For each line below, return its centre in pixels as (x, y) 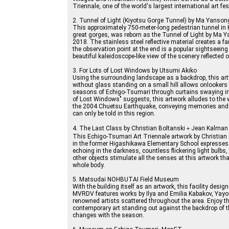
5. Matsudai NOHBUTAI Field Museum (126, 180)
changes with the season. (108, 215)
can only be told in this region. (114, 114)
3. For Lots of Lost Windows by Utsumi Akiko (135, 71)
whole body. (89, 165)
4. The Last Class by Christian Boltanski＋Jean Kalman (150, 129)
